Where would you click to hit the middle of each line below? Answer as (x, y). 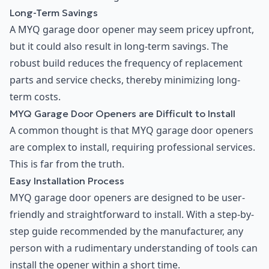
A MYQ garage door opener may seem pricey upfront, (132, 30)
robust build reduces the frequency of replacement (126, 63)
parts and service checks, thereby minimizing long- (125, 80)
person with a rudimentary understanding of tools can (134, 248)
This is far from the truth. (67, 164)
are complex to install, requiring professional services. (132, 147)
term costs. (35, 97)
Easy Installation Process (67, 181)
